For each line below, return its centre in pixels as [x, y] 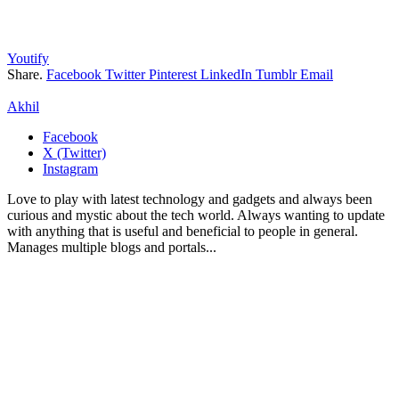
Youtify [28, 58]
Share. [25, 74]
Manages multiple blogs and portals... [112, 247]
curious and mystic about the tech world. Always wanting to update [196, 215]
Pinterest [173, 74]
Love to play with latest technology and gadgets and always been [190, 199]
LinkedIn [226, 74]
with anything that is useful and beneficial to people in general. [183, 231]
